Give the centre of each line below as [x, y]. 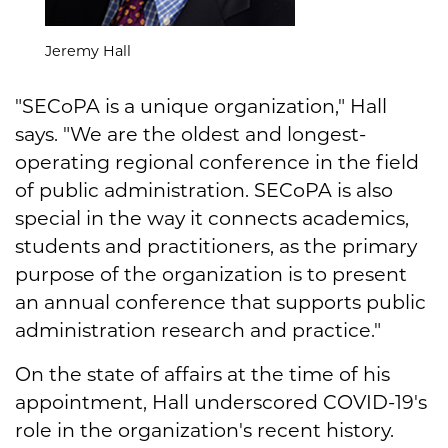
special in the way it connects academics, [212, 217]
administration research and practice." [198, 329]
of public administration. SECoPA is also [204, 189]
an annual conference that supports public [220, 301]
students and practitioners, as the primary [216, 245]
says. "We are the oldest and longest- [190, 133]
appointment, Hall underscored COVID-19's [221, 401]
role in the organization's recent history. [204, 429]
